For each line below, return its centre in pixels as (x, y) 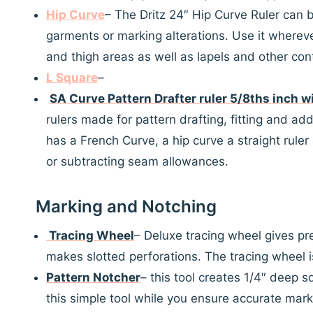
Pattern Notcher (93, 278)
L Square (72, 78)
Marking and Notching (126, 207)
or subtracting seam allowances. (137, 162)
